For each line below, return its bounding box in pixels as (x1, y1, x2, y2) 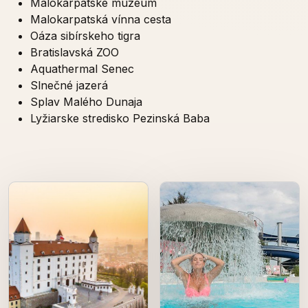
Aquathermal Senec (30, 62, 134, 76)
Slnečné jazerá (30, 78, 108, 93)
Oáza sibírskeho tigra (30, 29, 140, 43)
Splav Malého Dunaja (30, 95, 142, 109)
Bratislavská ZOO (30, 45, 119, 60)
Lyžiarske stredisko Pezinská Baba (30, 111, 210, 126)
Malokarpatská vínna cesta (30, 12, 171, 27)
